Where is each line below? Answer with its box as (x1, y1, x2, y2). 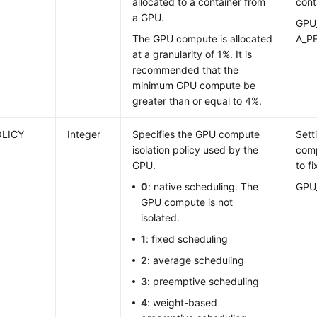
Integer (67, 128, 101, 140)
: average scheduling (147, 254, 245, 266)
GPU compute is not (141, 196, 234, 208)
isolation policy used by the (132, 144, 259, 156)
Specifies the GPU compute (132, 128, 260, 140)
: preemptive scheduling (147, 275, 260, 287)
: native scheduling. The (148, 180, 259, 192)
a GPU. (132, 11, 165, 23)
